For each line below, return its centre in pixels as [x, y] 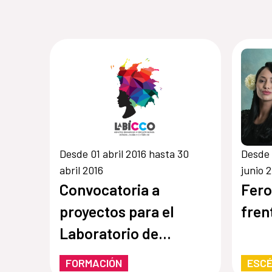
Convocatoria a [109, 190]
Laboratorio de [109, 233]
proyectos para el [116, 212]
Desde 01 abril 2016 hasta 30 [124, 154]
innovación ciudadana [131, 255]
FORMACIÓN [93, 263]
